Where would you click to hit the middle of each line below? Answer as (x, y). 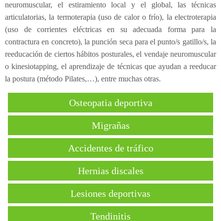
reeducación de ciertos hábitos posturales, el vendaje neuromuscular (110, 54)
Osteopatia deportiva (110, 102)
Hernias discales (110, 170)
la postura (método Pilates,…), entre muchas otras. (83, 78)
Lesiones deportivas (110, 193)
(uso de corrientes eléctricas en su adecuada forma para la (110, 29)
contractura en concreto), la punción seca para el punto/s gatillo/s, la (110, 41)
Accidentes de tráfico (110, 148)
